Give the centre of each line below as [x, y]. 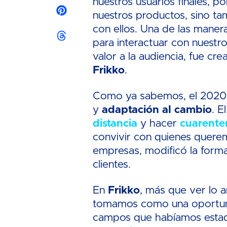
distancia [115, 123]
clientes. [113, 164]
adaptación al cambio [157, 110]
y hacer [159, 123]
